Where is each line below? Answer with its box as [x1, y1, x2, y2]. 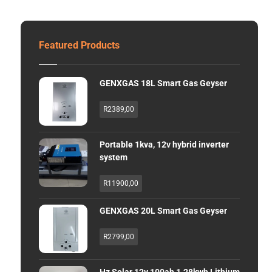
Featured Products [38, 39, 120, 51]
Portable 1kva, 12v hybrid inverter [99, 140, 229, 149]
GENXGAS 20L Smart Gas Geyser [99, 206, 227, 216]
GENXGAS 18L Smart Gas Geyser [99, 78, 227, 88]
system [99, 152, 127, 162]
